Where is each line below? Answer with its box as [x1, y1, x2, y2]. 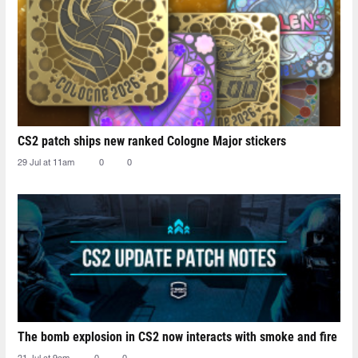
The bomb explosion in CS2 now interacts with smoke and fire [18, 328, 337, 344]
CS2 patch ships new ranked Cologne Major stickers [18, 133, 286, 149]
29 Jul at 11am [18, 158, 74, 167]
